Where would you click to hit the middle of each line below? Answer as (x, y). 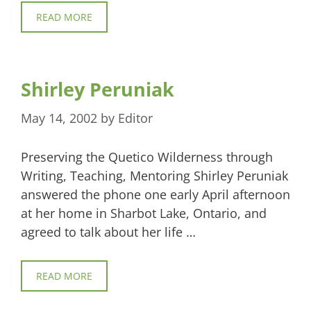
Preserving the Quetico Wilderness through (147, 157)
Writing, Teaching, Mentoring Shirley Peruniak (154, 175)
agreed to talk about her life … (108, 232)
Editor (135, 118)
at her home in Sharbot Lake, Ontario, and (144, 213)
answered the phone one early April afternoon (155, 194)
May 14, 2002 (59, 118)
